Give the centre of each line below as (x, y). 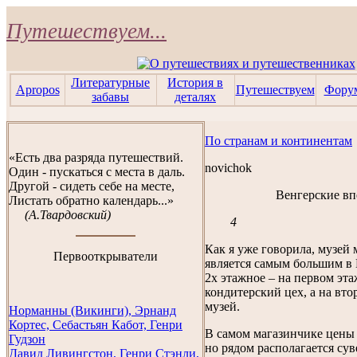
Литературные (110, 82)
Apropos (37, 90)
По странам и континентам (279, 141)
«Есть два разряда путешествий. (96, 157)
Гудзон (27, 339)
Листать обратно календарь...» (91, 200)
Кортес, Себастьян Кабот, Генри (96, 325)
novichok (228, 168)
